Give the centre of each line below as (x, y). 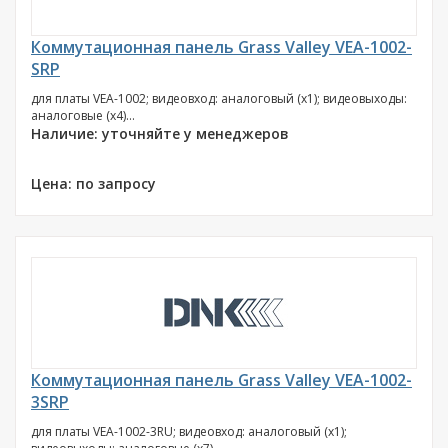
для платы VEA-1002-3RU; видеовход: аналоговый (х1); (189, 431)
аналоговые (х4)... (83, 115)
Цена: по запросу (93, 183)
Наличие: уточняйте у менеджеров (160, 133)
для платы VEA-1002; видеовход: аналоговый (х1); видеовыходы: (219, 98)
